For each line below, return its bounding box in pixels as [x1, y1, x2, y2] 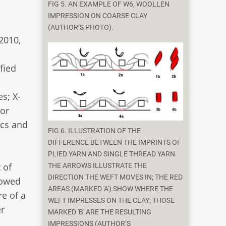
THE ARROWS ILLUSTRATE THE [48, 161, 147, 170]
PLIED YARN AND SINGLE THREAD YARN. [48, 149, 178, 158]
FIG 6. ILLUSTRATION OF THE [48, 126, 141, 135]
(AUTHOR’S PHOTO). [48, 23, 114, 32]
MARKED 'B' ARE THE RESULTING [48, 207, 152, 216]
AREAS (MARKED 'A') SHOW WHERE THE [48, 184, 174, 193]
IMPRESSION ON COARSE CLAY [48, 12, 148, 21]
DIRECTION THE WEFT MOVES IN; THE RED [48, 173, 183, 182]
